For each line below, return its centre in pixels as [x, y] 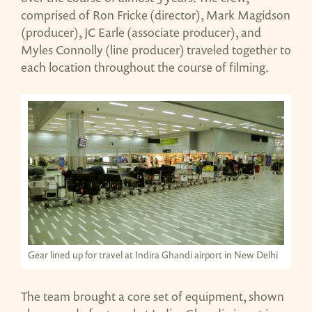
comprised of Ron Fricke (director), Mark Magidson [156, 14]
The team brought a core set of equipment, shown [153, 296]
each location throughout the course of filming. [145, 67]
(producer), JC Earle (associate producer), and [141, 32]
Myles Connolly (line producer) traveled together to [156, 49]
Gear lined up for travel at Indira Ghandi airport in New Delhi [153, 255]
